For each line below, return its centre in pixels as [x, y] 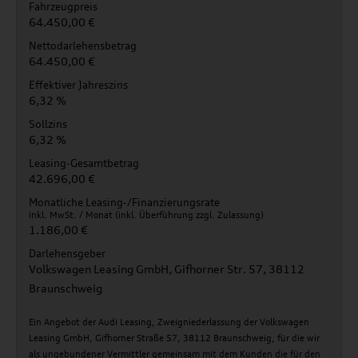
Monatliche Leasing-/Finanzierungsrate [124, 202]
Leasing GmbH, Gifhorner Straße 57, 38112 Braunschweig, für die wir [174, 338]
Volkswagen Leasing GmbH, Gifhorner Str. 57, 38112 [167, 269]
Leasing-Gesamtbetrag [84, 163]
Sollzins [48, 124]
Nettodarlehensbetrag [83, 46]
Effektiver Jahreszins [78, 85]
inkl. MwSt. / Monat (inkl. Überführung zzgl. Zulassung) [146, 215]
